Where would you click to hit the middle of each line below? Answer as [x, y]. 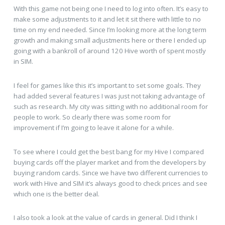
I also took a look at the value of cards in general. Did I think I [105, 218]
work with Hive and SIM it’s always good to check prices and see [110, 183]
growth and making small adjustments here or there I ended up [110, 40]
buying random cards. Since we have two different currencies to [110, 173]
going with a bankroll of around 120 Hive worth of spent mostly [109, 51]
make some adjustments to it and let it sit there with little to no [107, 19]
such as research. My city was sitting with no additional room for [110, 106]
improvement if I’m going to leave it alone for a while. [93, 127]
